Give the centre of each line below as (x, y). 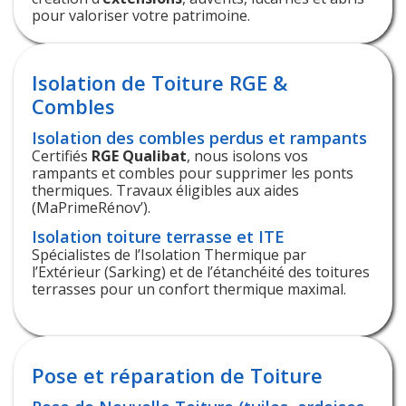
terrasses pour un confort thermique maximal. (189, 289)
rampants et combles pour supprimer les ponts (193, 173)
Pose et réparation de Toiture (177, 375)
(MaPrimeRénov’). (91, 207)
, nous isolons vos (247, 155)
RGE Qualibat (139, 155)
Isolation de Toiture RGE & (159, 82)
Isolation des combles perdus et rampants (199, 137)
